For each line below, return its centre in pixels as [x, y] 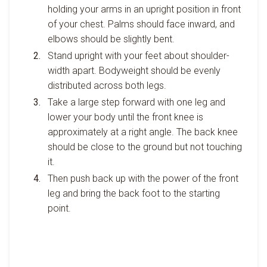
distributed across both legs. [107, 85]
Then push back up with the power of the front [143, 178]
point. [59, 208]
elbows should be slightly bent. [111, 39]
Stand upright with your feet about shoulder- [139, 55]
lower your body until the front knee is [125, 117]
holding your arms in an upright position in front [144, 9]
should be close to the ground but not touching [145, 147]
